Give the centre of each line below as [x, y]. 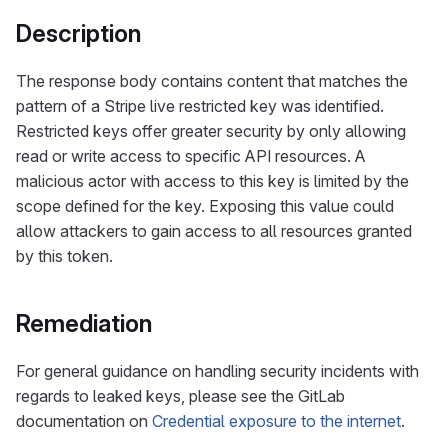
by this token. [64, 256]
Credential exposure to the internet [276, 421]
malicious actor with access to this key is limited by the [212, 181]
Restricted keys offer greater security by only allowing [211, 131]
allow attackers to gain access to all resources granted [214, 231]
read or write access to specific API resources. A [191, 156]
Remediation [84, 323]
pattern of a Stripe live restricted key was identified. [200, 106]
